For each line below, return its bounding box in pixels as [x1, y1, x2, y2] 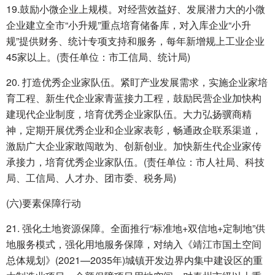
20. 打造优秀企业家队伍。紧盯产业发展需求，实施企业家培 [6, 75, 268, 90]
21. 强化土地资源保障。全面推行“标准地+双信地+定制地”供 [6, 221, 265, 236]
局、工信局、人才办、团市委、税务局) [6, 171, 176, 185]
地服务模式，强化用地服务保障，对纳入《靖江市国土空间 [6, 237, 261, 252]
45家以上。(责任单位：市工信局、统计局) [6, 50, 190, 64]
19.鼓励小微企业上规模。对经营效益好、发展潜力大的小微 [6, 2, 265, 17]
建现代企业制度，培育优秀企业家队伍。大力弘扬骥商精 [6, 107, 252, 122]
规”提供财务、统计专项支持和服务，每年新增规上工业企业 [6, 34, 265, 48]
